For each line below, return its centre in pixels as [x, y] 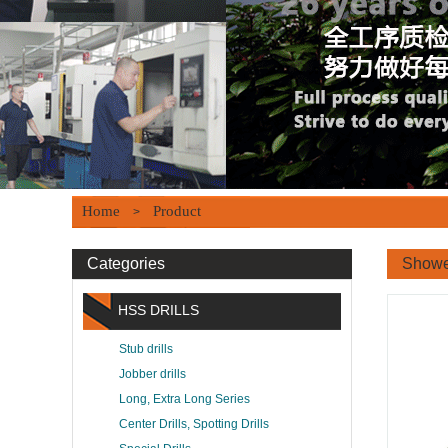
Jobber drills [152, 374]
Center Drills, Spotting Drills [194, 424]
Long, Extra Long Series [184, 399]
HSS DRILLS [158, 310]
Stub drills [146, 349]
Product [177, 211]
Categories [126, 263]
